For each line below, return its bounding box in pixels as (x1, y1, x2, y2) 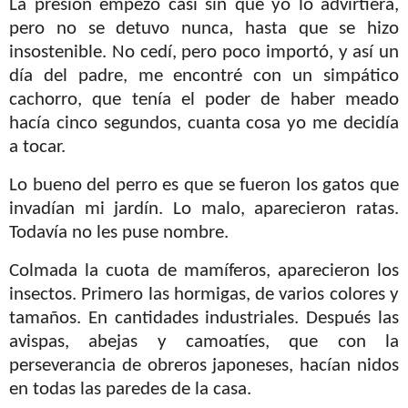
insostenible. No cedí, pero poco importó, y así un (9, 43, 399, 62)
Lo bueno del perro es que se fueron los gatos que (9, 176, 399, 195)
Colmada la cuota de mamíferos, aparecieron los (9, 261, 399, 280)
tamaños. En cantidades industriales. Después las (9, 309, 399, 328)
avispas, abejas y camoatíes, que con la (9, 332, 399, 352)
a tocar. (9, 138, 66, 157)
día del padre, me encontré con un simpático (9, 66, 399, 86)
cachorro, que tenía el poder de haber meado (9, 90, 399, 109)
